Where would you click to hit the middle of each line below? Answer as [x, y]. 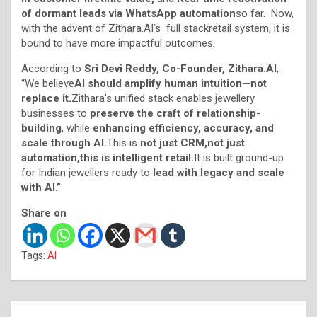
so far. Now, [265, 13]
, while [77, 128]
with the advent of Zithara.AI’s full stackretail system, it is [156, 28]
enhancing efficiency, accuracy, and [183, 128]
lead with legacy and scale [219, 172]
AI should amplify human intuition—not [171, 83]
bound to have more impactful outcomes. [118, 43]
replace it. [46, 98]
